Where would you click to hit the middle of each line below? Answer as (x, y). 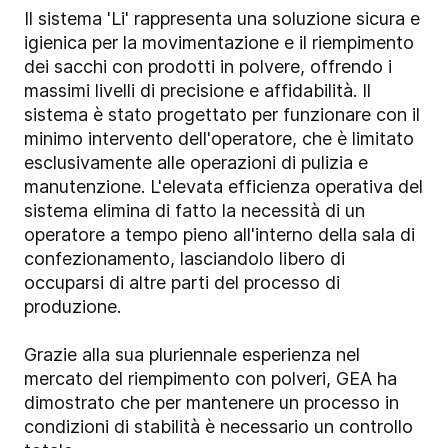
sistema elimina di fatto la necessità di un (194, 211)
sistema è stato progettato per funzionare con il (222, 115)
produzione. (72, 307)
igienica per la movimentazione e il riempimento (219, 43)
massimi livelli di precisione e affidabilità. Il (197, 91)
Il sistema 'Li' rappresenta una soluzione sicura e (222, 19)
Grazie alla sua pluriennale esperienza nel (192, 355)
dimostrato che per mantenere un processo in (211, 403)
